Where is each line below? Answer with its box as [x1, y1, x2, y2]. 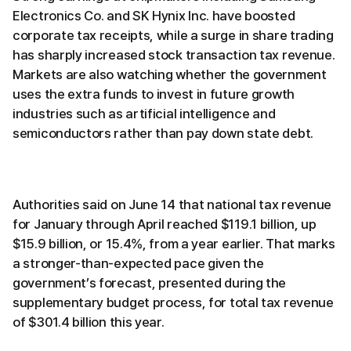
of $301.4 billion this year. [13, 313, 165, 330]
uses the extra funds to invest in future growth [13, 85, 295, 102]
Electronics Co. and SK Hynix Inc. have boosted [13, 7, 295, 24]
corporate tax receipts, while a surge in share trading [13, 27, 334, 43]
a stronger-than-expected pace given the [13, 255, 264, 271]
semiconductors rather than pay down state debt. [13, 125, 313, 141]
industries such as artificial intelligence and [13, 105, 276, 121]
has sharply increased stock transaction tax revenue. [13, 46, 335, 63]
